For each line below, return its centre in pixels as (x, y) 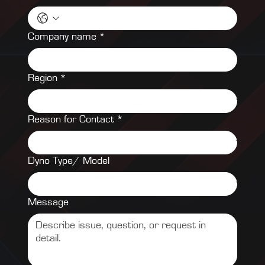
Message (48, 202)
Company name (62, 37)
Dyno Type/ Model (69, 161)
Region (43, 78)
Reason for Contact (71, 119)
